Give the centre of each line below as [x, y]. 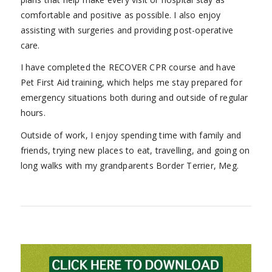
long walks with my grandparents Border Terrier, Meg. [129, 166]
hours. [33, 113]
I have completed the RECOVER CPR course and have [128, 67]
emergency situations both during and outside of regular [134, 98]
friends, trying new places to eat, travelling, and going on [135, 151]
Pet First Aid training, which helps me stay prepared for [131, 83]
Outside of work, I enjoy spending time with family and [131, 135]
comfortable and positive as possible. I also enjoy [121, 15]
